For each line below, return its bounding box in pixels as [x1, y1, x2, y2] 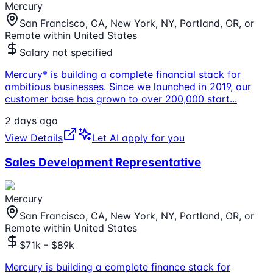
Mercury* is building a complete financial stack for [5, 68, 241, 80]
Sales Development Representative [5, 155, 201, 169]
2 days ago [5, 114, 58, 127]
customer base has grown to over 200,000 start [5, 92, 230, 105]
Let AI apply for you [92, 131, 185, 144]
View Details [5, 131, 63, 144]
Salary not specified [19, 46, 113, 58]
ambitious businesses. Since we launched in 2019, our [5, 80, 251, 93]
